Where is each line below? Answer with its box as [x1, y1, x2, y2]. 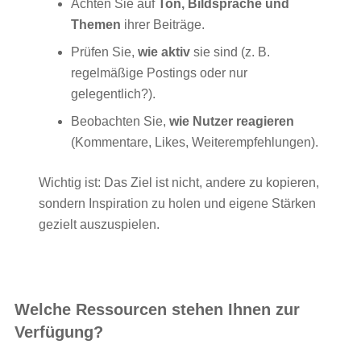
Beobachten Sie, [71, 114, 169, 128]
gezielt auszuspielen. [39, 217, 160, 231]
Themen [71, 17, 121, 31]
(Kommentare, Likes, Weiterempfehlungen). [71, 135, 318, 149]
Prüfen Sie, [71, 44, 138, 59]
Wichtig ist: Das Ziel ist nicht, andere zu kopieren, [39, 175, 319, 189]
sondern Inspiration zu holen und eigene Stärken [39, 196, 316, 210]
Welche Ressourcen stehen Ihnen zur [15, 301, 300, 319]
